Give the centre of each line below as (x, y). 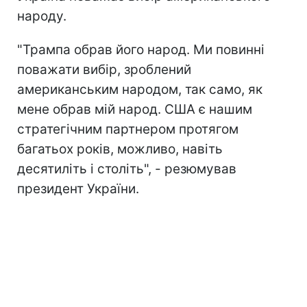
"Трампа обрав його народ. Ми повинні (141, 49)
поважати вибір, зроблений (104, 69)
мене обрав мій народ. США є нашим (135, 109)
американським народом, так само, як (140, 89)
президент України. (78, 188)
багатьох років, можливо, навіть (120, 149)
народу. (42, 16)
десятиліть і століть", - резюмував (127, 169)
